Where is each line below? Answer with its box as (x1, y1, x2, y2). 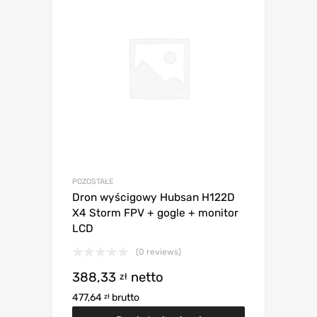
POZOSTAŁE (72, 176, 113, 186)
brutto (110, 291, 139, 304)
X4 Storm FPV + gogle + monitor (72, 206, 238, 219)
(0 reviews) (136, 246, 181, 257)
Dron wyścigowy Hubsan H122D (72, 190, 235, 204)
